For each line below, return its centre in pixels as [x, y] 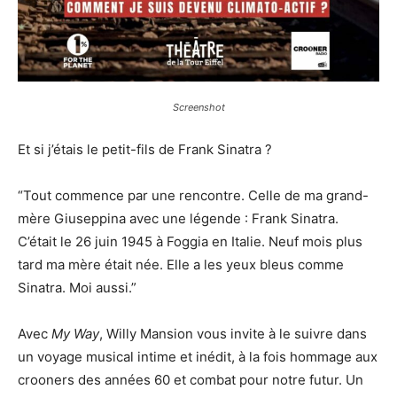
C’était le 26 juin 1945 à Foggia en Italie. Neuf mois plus [190, 242]
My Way [75, 334]
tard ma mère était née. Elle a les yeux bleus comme [181, 265]
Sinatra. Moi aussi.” [77, 288]
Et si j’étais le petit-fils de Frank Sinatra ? [145, 150]
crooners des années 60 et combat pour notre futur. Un [191, 380]
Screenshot [198, 108]
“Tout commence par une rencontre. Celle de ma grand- [193, 196]
